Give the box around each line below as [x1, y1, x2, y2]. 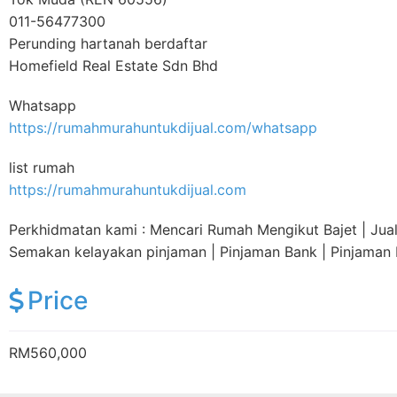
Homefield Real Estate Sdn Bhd [9, 57, 218, 75]
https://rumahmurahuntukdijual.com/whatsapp [9, 119, 317, 137]
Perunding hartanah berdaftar [9, 35, 207, 53]
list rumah [9, 159, 74, 177]
